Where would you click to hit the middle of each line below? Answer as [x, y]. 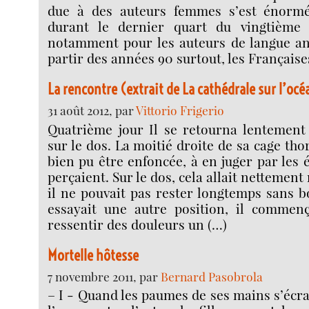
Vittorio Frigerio [180, 110]
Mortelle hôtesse [93, 255]
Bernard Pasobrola [212, 276]
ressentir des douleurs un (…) [138, 224]
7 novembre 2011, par [104, 276]
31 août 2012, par [92, 110]
